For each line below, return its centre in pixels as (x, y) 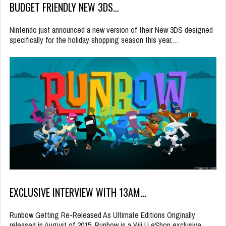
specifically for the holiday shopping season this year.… (94, 40)
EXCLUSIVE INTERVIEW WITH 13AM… (78, 192)
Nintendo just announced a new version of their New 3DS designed (111, 30)
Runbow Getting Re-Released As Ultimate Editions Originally (102, 215)
